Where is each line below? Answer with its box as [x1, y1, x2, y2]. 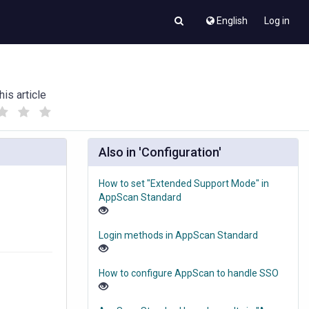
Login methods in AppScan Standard [99, 230, 258, 241]
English [217, 15, 248, 26]
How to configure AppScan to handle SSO [99, 268, 279, 279]
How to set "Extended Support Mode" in [99, 178, 269, 190]
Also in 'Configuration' [99, 145, 221, 160]
